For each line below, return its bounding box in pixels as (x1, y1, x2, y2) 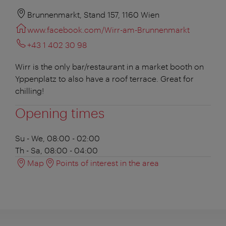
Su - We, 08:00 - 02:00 (15, 133, 100, 143)
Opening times (15, 104, 104, 121)
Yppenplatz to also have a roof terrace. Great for (15, 73, 194, 83)
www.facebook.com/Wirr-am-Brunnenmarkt (27, 24, 190, 34)
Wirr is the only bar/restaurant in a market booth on (15, 61, 204, 71)
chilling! (15, 85, 44, 95)
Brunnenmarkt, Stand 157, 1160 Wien (27, 9, 159, 19)
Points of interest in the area (56, 157, 159, 167)
